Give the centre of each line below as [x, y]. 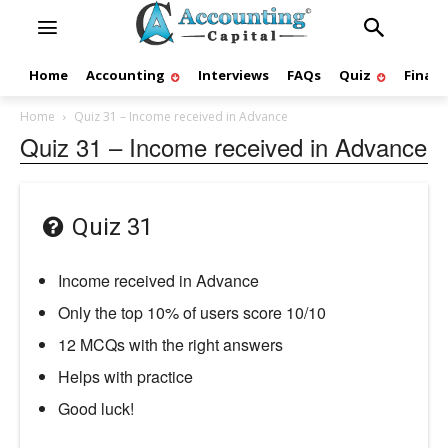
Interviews [233, 75]
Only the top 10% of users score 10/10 [191, 312]
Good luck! [95, 408]
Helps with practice [125, 376]
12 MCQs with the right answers [170, 344]
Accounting [125, 75]
